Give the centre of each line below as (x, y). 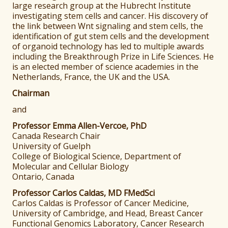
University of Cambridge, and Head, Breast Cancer (108, 213)
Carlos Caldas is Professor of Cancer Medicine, (101, 203)
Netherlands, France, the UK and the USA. (91, 77)
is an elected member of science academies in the (106, 67)
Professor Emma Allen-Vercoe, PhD (80, 126)
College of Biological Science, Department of (97, 156)
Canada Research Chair (56, 136)
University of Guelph (52, 146)
